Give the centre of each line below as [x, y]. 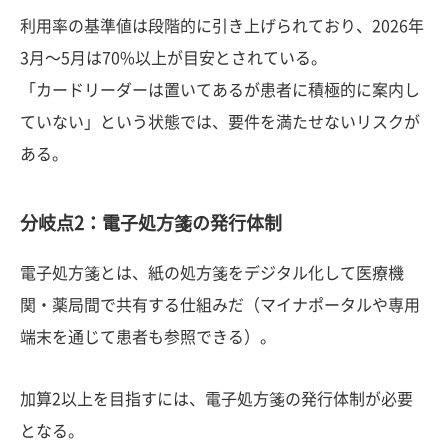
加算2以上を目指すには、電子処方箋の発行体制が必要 [216, 399]
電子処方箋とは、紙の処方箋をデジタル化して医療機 [212, 273]
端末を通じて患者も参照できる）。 [148, 337]
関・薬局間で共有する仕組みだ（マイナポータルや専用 [220, 305]
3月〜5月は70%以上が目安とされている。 [173, 58]
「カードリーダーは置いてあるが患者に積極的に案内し [220, 90]
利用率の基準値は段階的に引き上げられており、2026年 [222, 26]
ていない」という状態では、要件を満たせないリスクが [220, 122]
